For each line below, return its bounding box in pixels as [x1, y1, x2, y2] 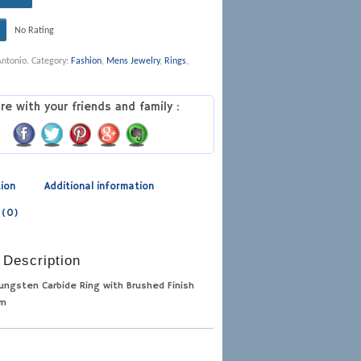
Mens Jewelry [106, 56, 160, 66]
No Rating [15, 25, 55, 35]
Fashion [71, 56, 102, 66]
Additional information [44, 180, 155, 193]
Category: [31, 56, 72, 66]
